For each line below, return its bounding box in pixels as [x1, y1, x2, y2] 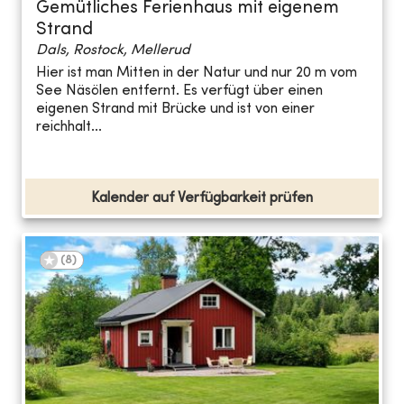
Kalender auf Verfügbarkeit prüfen [91, 190, 313, 206]
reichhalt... [36, 120, 102, 135]
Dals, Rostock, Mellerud [36, 42, 190, 58]
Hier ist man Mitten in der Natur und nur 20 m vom [36, 66, 357, 81]
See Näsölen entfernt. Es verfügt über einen [36, 84, 323, 99]
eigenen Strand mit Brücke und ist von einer [36, 102, 315, 117]
